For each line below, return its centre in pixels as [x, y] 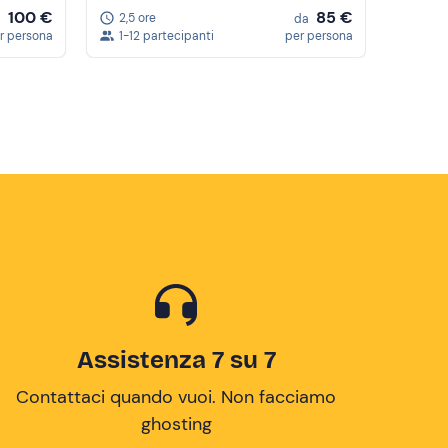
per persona [319, 36]
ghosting [176, 424]
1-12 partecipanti [166, 36]
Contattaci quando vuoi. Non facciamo [176, 397]
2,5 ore [137, 18]
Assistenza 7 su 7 [176, 360]
